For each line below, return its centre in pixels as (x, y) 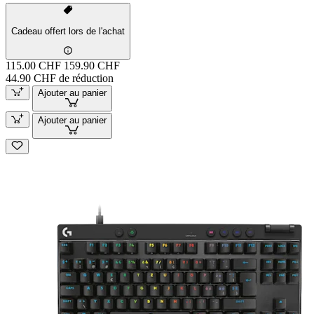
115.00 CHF (33, 65)
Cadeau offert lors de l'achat (68, 32)
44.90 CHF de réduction (60, 78)
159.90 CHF (92, 65)
